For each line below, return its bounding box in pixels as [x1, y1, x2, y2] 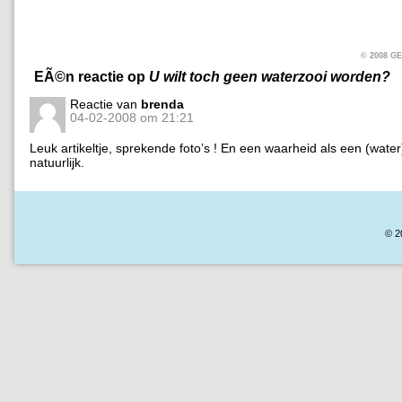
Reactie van [70, 96, 141, 111]
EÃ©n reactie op [34, 67, 149, 84]
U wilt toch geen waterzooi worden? [149, 67, 390, 84]
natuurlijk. [30, 154, 84, 170]
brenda [141, 96, 184, 111]
